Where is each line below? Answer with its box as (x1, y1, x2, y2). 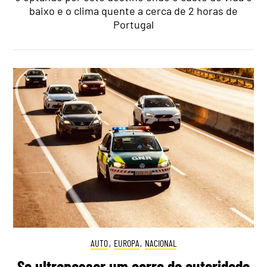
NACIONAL (144, 237, 176, 249)
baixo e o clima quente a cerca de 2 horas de (29, 4, 238, 17)
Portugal (113, 17, 154, 31)
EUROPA (113, 237, 139, 249)
